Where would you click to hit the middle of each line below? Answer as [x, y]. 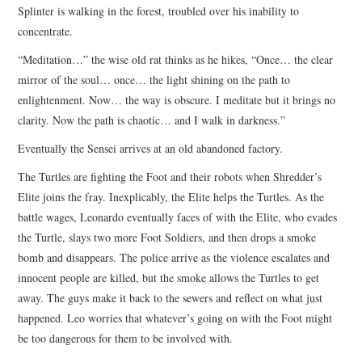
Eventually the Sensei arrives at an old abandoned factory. [151, 148]
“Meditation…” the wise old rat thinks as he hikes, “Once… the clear [176, 59]
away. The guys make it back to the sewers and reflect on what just [170, 297]
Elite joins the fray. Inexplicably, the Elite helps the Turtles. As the [171, 196]
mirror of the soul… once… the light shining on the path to [154, 79]
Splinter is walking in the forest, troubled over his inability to [159, 11]
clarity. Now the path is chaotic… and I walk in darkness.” [152, 120]
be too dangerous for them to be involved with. [126, 338]
